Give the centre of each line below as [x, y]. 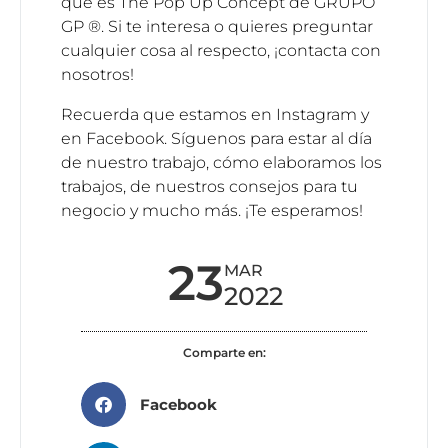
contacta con [329, 51]
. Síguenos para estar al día [268, 139]
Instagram [318, 115]
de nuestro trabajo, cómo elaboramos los [221, 163]
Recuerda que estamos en [168, 115]
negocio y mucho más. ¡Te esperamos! [212, 211]
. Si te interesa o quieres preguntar [237, 27]
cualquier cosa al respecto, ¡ [169, 51]
